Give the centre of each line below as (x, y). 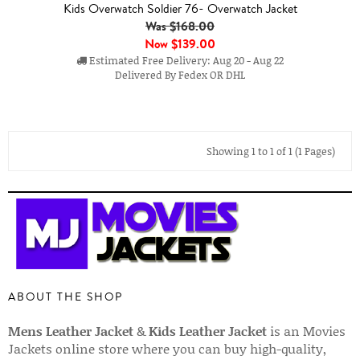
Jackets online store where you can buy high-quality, (167, 348)
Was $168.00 (180, 26)
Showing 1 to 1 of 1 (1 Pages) (271, 151)
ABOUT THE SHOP (65, 297)
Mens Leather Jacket (71, 331)
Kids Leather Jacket (208, 331)
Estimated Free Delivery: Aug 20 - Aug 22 (185, 60)
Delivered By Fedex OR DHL (180, 74)
